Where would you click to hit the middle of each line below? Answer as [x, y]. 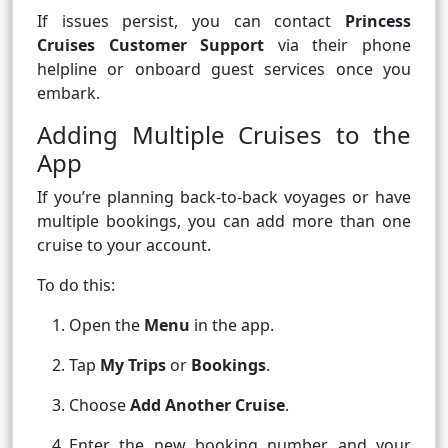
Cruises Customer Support [151, 45]
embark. [68, 93]
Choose [99, 405]
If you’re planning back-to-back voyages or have [224, 197]
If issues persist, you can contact [191, 21]
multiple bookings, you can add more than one [224, 221]
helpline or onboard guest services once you [224, 69]
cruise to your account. [124, 245]
